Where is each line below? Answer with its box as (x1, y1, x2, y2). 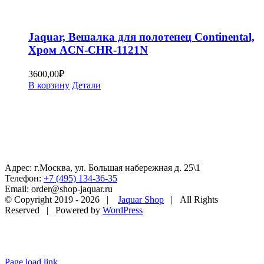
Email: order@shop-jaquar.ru (5, 184, 113, 194)
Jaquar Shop (118, 194, 164, 205)
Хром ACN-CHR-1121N (28, 43, 148, 56)
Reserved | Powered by (5, 205, 103, 216)
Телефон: (5, 173, 44, 184)
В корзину (28, 80, 70, 91)
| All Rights (164, 194, 218, 205)
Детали (72, 80, 101, 91)
